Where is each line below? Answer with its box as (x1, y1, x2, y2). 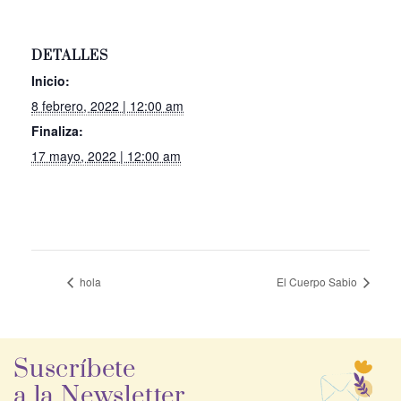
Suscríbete (13, 354, 136, 386)
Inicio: (31, 72, 70, 90)
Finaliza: (31, 122, 83, 141)
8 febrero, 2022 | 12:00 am (31, 97, 183, 115)
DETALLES (31, 47, 108, 65)
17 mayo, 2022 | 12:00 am (31, 147, 181, 166)
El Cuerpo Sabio (277, 274, 360, 290)
